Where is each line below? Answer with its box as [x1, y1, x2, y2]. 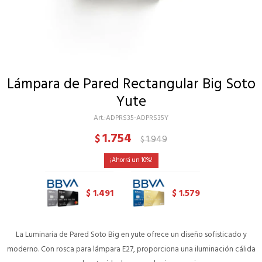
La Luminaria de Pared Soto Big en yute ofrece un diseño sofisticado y [15, 227, 247, 241]
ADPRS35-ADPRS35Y [106, 112, 168, 123]
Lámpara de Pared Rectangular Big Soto [6, 72, 256, 96]
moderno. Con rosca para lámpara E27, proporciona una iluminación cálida [6, 242, 256, 256]
